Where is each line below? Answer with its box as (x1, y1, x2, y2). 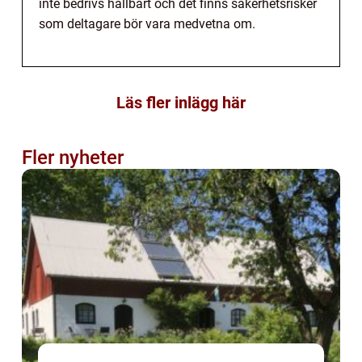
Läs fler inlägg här (116, 93, 246, 113)
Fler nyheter (22, 146, 124, 170)
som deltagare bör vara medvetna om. (39, 16, 255, 32)
